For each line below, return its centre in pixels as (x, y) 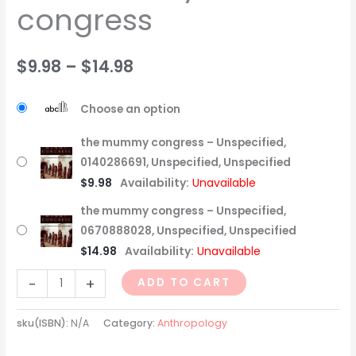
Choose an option (131, 109)
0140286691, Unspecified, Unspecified (186, 163)
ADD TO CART (184, 282)
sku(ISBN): (44, 323)
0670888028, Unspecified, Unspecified (189, 231)
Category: (131, 323)
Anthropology (193, 323)
